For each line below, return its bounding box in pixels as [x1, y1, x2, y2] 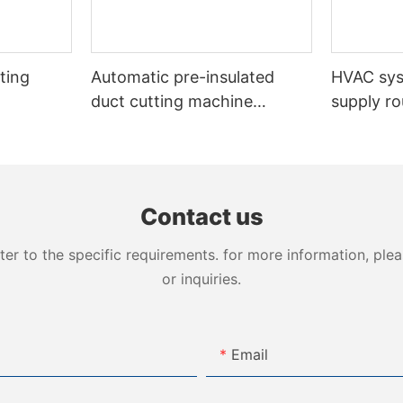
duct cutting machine [91, 92, 254, 112]
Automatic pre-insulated [91, 67, 275, 87]
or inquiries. [162, 270, 241, 289]
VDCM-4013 [91, 116, 185, 136]
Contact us [139, 201, 264, 230]
